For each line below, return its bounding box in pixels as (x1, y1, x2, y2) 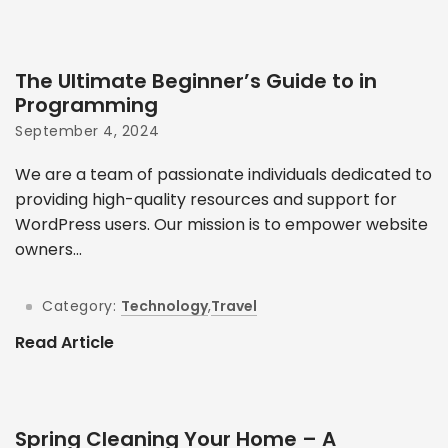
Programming (15, 90, 158, 119)
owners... (15, 237, 82, 261)
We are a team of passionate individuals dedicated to (15, 162, 432, 186)
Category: (42, 295, 117, 316)
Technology (121, 295, 209, 316)
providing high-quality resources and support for (15, 187, 397, 211)
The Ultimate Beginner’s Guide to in (15, 66, 377, 95)
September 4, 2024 (15, 120, 160, 141)
